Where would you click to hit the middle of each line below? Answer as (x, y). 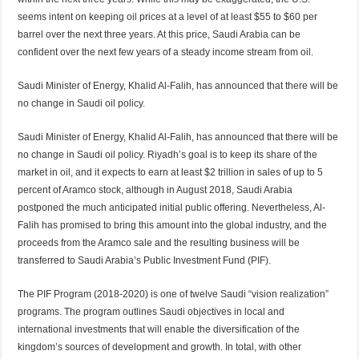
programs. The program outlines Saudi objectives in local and (151, 311)
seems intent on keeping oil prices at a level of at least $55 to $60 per (168, 16)
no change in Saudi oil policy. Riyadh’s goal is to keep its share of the (168, 154)
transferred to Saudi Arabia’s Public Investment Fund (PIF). (145, 260)
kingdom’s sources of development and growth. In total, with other (160, 347)
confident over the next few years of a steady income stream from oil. (166, 52)
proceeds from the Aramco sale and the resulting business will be (159, 242)
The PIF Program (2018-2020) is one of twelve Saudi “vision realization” (173, 294)
